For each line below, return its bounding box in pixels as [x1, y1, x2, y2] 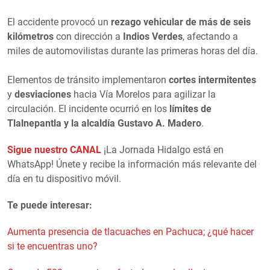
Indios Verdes [123, 31, 183, 43]
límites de [169, 103, 212, 115]
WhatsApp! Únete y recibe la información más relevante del [7, 159, 257, 171]
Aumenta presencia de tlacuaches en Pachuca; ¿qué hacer [7, 226, 254, 238]
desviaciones [14, 89, 71, 101]
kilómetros [7, 31, 54, 43]
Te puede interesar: [7, 199, 92, 212]
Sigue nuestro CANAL [7, 144, 101, 156]
